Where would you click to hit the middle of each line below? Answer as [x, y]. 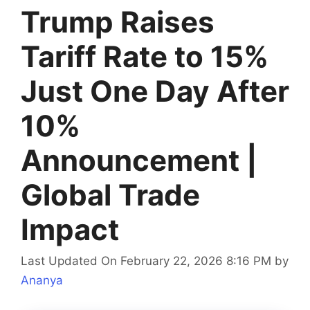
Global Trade [110, 194]
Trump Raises [118, 21]
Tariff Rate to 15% [145, 56]
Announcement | [139, 160]
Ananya [42, 281]
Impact [70, 229]
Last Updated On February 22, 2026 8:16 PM [146, 261]
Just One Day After [155, 91]
